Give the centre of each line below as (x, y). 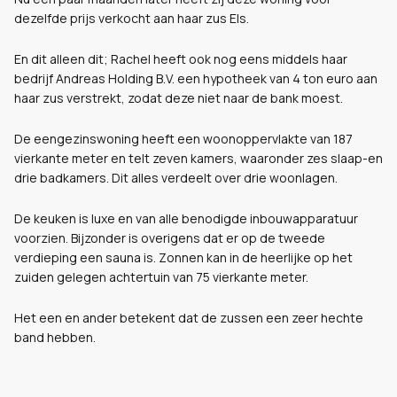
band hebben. (55, 337)
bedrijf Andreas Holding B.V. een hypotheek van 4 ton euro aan (196, 78)
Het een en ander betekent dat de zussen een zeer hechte (189, 318)
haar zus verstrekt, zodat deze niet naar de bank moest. (179, 98)
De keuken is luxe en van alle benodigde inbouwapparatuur (186, 218)
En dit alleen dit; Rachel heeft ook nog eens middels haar (181, 59)
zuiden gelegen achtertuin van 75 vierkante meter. (161, 277)
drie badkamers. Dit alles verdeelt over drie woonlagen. (176, 178)
